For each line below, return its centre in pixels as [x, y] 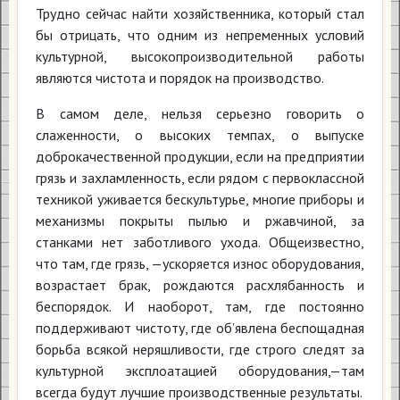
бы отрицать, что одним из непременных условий [200, 35]
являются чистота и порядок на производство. [180, 78]
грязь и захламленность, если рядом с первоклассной [200, 178]
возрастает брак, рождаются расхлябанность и [200, 285]
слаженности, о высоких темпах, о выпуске [200, 135]
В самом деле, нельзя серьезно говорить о [200, 113]
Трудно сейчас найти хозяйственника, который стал [200, 13]
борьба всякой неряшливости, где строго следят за [200, 349]
